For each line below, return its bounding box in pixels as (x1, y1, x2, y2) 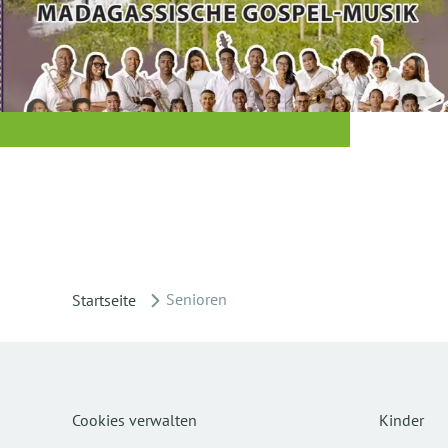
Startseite (72, 290, 136, 310)
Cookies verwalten (72, 410, 197, 430)
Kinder (379, 410, 424, 430)
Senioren (166, 289, 227, 309)
